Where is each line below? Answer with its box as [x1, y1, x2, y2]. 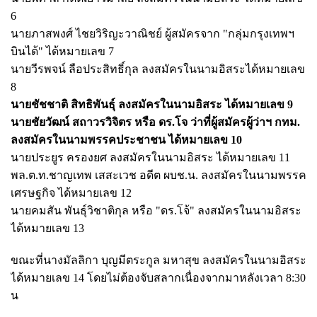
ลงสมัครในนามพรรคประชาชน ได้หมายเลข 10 [11, 133, 242, 146]
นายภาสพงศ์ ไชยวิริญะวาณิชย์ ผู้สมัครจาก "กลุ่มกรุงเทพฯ [11, 27, 294, 40]
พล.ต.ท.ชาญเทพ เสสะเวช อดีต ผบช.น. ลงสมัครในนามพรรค [11, 168, 306, 181]
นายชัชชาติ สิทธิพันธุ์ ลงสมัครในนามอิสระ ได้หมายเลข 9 [11, 98, 293, 110]
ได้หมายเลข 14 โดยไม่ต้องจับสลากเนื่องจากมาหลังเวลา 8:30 [11, 271, 306, 284]
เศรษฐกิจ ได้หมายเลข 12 [11, 186, 132, 199]
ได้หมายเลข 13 [11, 221, 84, 234]
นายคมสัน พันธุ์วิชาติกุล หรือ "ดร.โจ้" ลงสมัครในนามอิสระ [11, 204, 301, 217]
